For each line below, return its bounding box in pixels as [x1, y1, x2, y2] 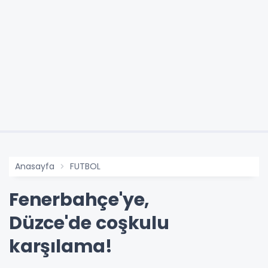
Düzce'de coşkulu [9, 210, 169, 236]
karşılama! [9, 233, 112, 259]
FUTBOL [70, 160, 100, 172]
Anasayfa [15, 160, 54, 172]
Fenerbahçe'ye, [9, 187, 150, 212]
